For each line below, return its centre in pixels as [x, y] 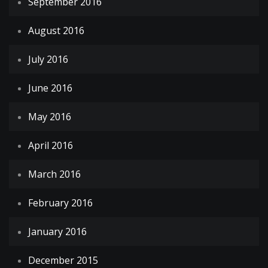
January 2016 [57, 231]
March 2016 [54, 174]
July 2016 [48, 59]
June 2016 [50, 88]
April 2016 [51, 145]
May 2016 [50, 116]
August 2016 [56, 30]
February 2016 [60, 202]
